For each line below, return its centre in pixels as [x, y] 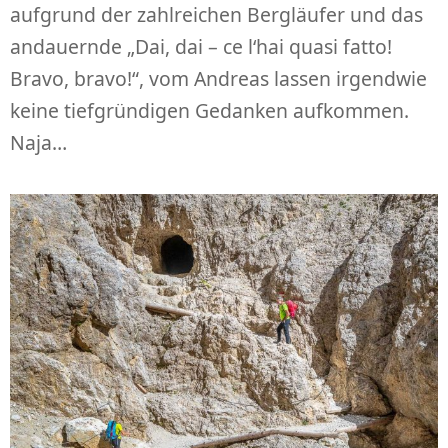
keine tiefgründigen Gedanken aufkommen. [209, 110]
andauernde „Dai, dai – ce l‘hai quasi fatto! [201, 46]
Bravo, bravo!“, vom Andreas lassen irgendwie [218, 78]
